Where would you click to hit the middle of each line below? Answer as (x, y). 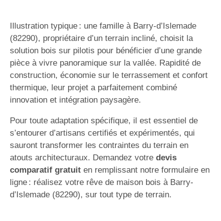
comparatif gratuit (45, 170)
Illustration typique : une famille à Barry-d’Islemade (103, 26)
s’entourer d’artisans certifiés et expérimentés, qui (102, 133)
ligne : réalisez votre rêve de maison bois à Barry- (102, 182)
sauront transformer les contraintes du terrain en (99, 145)
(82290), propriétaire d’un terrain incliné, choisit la (101, 38)
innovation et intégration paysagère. (75, 100)
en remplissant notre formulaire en (145, 170)
